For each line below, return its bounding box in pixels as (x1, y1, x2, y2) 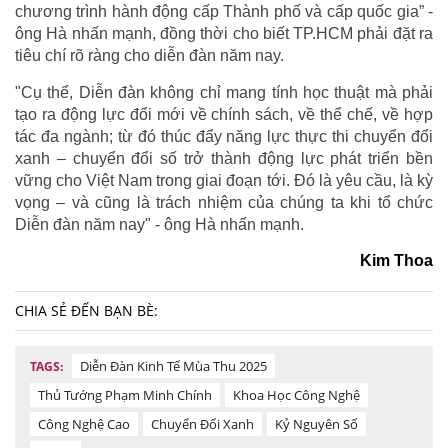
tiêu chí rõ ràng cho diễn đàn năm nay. (15, 46, 284, 64)
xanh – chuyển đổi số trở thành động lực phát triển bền (15, 149, 433, 167)
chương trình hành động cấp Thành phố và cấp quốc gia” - (15, 2, 433, 20)
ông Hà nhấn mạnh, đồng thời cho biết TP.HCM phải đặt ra (15, 24, 433, 42)
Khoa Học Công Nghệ (233, 385, 360, 404)
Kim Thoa (360, 251, 433, 269)
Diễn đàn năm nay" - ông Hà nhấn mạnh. (15, 215, 308, 233)
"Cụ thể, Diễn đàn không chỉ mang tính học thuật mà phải (15, 83, 433, 101)
